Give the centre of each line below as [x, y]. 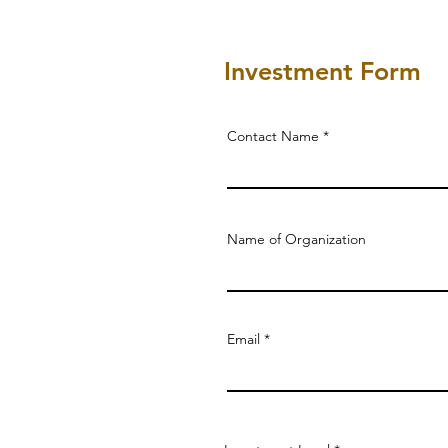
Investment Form [322, 71]
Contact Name [273, 136]
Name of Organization [296, 239]
